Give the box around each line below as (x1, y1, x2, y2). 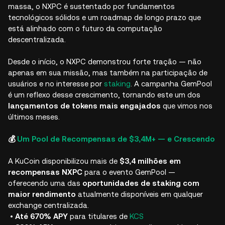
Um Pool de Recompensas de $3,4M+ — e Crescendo (17, 135, 215, 143)
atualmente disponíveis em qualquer (76, 190, 203, 198)
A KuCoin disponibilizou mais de (8, 157, 120, 165)
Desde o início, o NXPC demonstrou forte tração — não (8, 57, 201, 66)
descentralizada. (8, 35, 66, 44)
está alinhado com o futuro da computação (8, 24, 162, 33)
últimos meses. (8, 113, 60, 121)
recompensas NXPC (8, 168, 82, 176)
